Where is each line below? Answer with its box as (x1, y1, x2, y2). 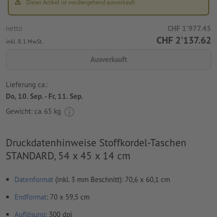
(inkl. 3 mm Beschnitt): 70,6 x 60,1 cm (55, 174, 170, 184)
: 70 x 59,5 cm (46, 192, 90, 201)
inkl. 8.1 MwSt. (6, 37, 43, 45)
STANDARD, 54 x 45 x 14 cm (6, 148, 130, 162)
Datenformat (15, 174, 53, 184)
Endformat (15, 192, 46, 201)
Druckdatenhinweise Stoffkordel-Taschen (6, 135, 186, 149)
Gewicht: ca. (6, 106, 44, 116)
